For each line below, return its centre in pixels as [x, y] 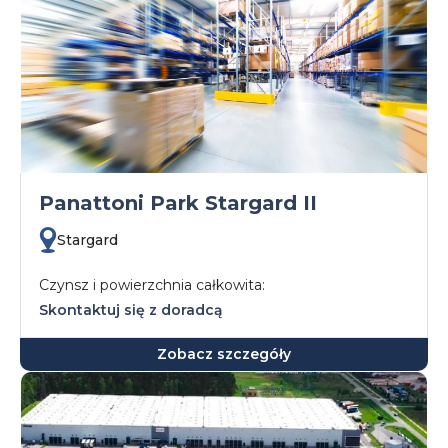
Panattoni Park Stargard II [178, 203]
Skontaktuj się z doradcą [131, 310]
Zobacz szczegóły [224, 354]
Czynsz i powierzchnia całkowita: [152, 285]
